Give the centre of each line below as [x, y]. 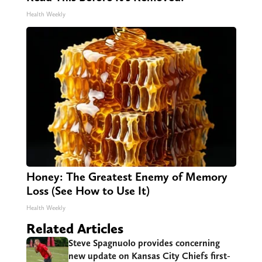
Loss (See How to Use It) [88, 191]
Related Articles [75, 229]
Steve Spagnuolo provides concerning [144, 243]
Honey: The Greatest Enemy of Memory [127, 177]
